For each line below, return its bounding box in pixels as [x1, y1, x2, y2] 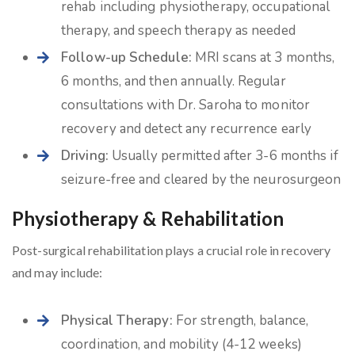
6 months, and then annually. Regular [61, 72, 286, 90]
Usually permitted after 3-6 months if [108, 147, 338, 165]
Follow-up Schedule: [61, 48, 192, 67]
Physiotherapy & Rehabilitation [12, 207, 284, 230]
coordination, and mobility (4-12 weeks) [61, 335, 302, 353]
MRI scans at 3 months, [191, 48, 335, 67]
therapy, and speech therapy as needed [61, 21, 296, 40]
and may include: [12, 265, 103, 280]
